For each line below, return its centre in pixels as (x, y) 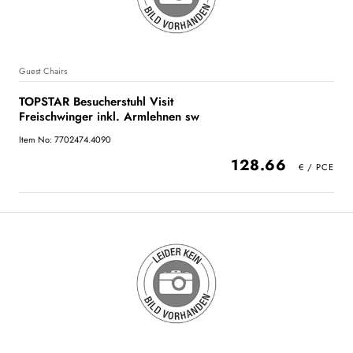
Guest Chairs (43, 71)
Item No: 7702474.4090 (65, 139)
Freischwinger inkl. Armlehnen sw (109, 117)
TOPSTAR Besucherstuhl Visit (96, 102)
